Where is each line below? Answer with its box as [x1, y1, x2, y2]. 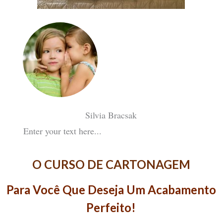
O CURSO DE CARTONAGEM [32, 157, 190, 171]
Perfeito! [86, 200, 136, 215]
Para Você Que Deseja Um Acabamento [6, 182, 216, 197]
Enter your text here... [23, 124, 102, 137]
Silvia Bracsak [85, 109, 137, 121]
